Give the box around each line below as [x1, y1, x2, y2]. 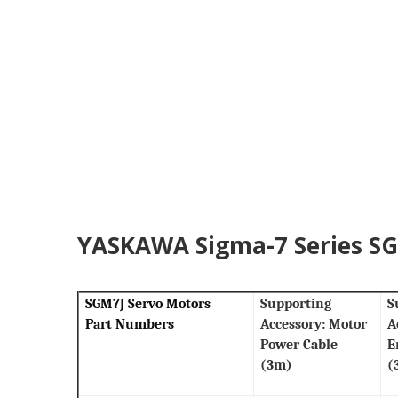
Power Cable [260, 337, 338, 353]
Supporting [260, 296, 332, 312]
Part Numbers [85, 316, 175, 332]
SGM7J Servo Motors [85, 296, 211, 312]
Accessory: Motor [260, 316, 368, 332]
